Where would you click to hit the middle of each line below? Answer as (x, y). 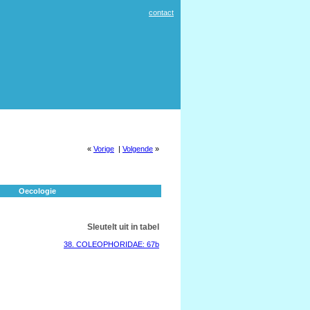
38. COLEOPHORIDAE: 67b (111, 244)
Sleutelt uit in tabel (123, 227)
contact (161, 12)
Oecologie (37, 191)
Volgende (138, 149)
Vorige (104, 149)
